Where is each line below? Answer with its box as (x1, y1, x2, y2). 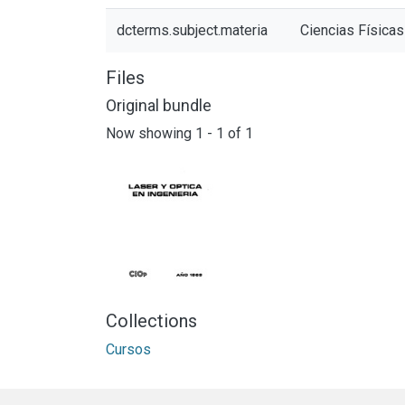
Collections (106, 309, 197, 332)
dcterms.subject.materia (117, 22, 268, 39)
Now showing (106, 124, 195, 142)
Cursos (106, 340, 151, 358)
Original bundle (106, 96, 212, 115)
